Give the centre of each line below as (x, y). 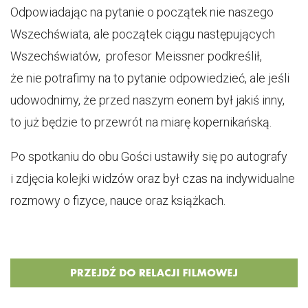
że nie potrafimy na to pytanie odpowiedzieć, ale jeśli (150, 78)
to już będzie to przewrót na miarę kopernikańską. (141, 122)
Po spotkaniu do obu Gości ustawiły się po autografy (149, 156)
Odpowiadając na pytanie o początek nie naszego (142, 12)
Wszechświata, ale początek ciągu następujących (143, 34)
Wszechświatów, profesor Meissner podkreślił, (136, 56)
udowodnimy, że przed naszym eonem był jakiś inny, (147, 100)
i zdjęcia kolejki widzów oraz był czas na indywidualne (153, 178)
